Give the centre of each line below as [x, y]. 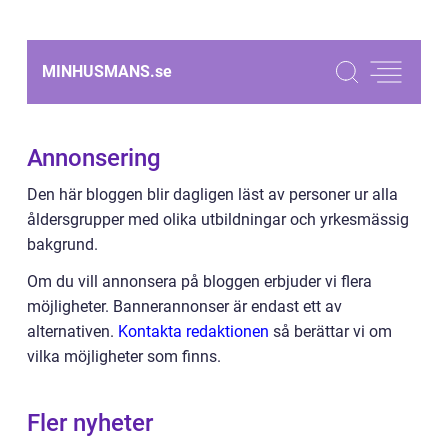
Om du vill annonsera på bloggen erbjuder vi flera [199, 281]
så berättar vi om [330, 331]
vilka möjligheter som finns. [124, 356]
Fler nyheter [90, 423]
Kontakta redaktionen [193, 331]
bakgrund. [62, 244]
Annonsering [94, 158]
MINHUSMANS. [98, 71]
